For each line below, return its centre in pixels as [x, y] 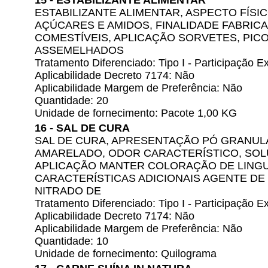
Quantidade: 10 [71, 241]
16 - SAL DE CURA [82, 128]
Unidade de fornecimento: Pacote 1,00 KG [136, 113]
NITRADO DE [68, 191]
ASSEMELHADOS [79, 50]
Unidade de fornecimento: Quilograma [126, 254]
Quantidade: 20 [71, 100]
